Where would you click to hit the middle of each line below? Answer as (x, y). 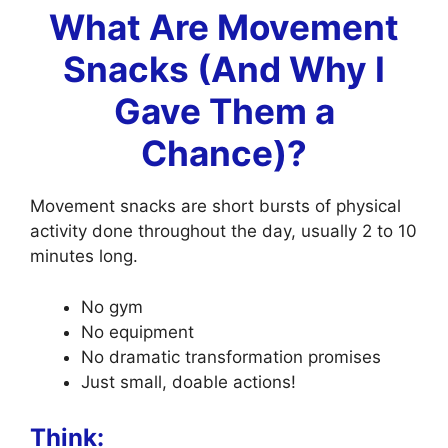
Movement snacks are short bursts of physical (215, 206)
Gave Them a (224, 111)
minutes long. (84, 256)
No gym (112, 306)
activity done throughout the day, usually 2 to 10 (223, 231)
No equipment (137, 331)
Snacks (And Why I (224, 69)
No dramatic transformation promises (231, 356)
